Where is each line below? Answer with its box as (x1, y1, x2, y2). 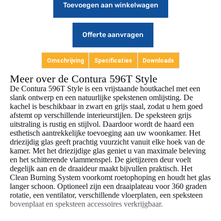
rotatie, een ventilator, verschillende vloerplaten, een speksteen (10, 191, 203, 200)
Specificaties (94, 57, 132, 64)
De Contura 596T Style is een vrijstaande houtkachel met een (10, 84, 200, 93)
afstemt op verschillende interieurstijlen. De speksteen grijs (10, 111, 191, 120)
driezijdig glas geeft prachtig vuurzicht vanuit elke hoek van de (10, 138, 205, 147)
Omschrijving (46, 57, 84, 64)
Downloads (143, 57, 175, 64)
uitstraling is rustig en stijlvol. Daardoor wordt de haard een (10, 120, 194, 129)
